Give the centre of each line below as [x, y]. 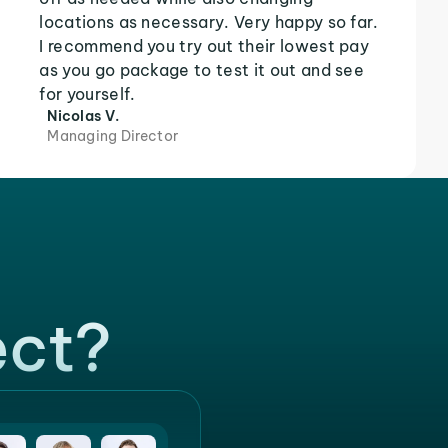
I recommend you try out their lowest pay [204, 46]
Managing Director [113, 136]
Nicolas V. [83, 116]
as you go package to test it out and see [202, 70]
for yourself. [87, 94]
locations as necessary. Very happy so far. [209, 22]
